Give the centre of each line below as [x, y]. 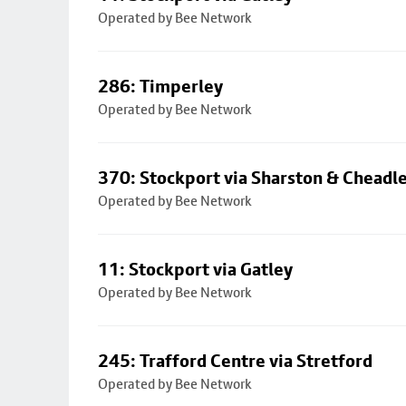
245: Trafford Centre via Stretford [235, 361]
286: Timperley [160, 86]
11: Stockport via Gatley [195, 269]
